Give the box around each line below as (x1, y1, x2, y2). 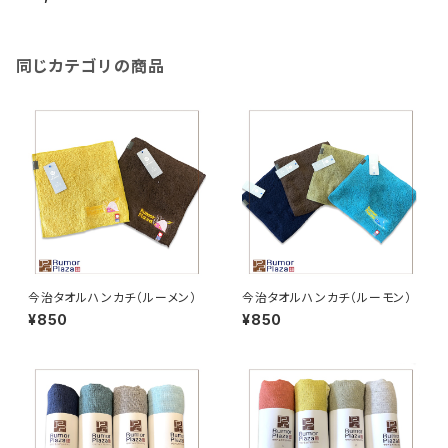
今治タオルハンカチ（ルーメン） (28, 290, 197, 305)
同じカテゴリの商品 (16, 56, 166, 76)
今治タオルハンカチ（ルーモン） (242, 290, 412, 305)
